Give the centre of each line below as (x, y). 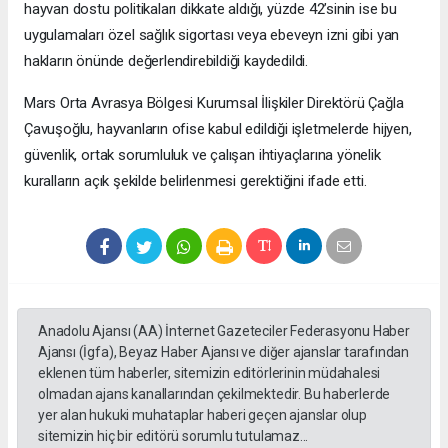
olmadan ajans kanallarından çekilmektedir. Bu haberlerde (214, 394)
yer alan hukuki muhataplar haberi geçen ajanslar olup (202, 415)
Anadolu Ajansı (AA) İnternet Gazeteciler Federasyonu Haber (224, 331)
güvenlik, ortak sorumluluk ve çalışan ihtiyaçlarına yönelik (202, 155)
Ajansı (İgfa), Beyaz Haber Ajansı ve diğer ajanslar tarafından (224, 352)
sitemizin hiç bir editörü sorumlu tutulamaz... (173, 436)
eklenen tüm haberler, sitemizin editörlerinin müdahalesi (209, 373)
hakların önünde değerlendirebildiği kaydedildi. (166, 61)
